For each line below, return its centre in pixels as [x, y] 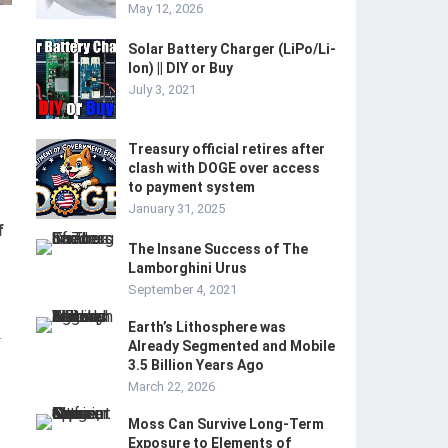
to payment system [191, 187]
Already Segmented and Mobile [231, 346]
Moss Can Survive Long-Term [226, 424]
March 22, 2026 [171, 386]
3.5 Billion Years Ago [196, 365]
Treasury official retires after [226, 149]
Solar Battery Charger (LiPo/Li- [232, 49]
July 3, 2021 [162, 89]
